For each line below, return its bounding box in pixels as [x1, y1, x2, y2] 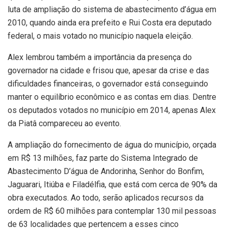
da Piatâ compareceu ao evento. [8, 118, 121, 128]
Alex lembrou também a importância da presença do [8, 52, 192, 62]
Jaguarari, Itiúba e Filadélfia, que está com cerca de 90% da [8, 179, 217, 189]
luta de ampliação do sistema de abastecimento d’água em [8, 4, 216, 14]
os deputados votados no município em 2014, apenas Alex [8, 105, 216, 115]
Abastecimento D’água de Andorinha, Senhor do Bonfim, [8, 166, 204, 176]
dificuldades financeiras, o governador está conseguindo [8, 78, 208, 89]
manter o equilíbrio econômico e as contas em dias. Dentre [8, 92, 216, 102]
